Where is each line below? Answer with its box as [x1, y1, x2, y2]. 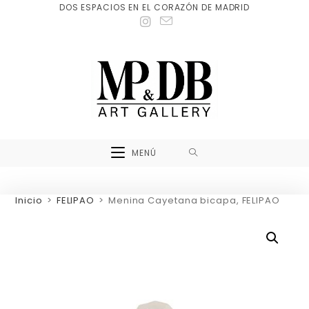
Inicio [15, 194, 43, 207]
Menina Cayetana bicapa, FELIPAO [108, 194, 280, 207]
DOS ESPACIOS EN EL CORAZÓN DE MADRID [59, 1, 250, 13]
